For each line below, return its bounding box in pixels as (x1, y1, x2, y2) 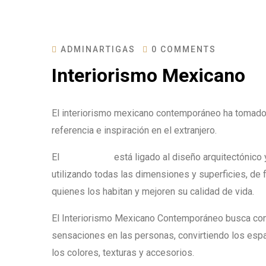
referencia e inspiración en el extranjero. (52, 125, 217, 136)
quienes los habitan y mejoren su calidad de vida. (52, 186, 254, 197)
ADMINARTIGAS (61, 45, 135, 54)
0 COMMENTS (151, 45, 216, 54)
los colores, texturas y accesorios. (52, 247, 194, 258)
